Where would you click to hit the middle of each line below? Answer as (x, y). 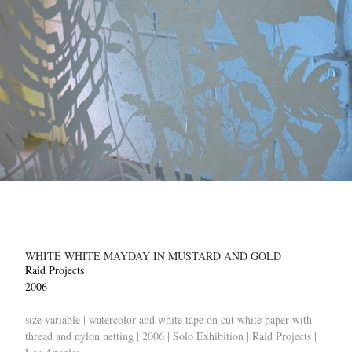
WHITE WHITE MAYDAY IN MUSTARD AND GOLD (153, 256)
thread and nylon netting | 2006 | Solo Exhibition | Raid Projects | (171, 336)
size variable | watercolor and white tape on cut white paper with (169, 319)
